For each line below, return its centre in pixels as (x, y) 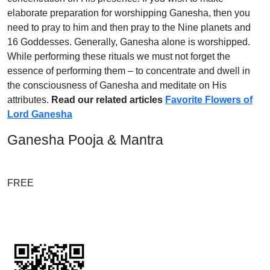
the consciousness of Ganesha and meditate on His (117, 86)
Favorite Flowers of (209, 100)
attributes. (29, 100)
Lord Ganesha (40, 115)
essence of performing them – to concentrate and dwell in (129, 71)
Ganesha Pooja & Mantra (85, 140)
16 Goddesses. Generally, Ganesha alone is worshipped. (129, 42)
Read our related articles (108, 100)
